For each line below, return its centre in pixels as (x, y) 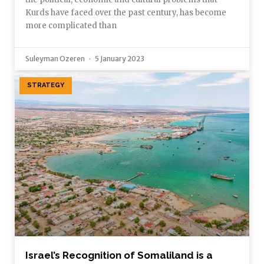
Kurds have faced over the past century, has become (126, 12)
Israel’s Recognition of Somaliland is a (119, 255)
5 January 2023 (119, 58)
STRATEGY (46, 85)
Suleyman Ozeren (56, 58)
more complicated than (71, 25)
